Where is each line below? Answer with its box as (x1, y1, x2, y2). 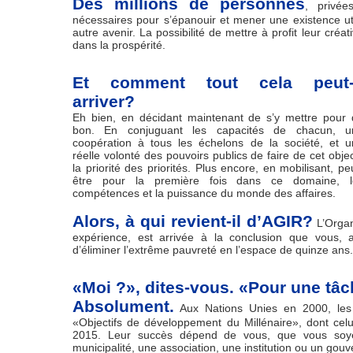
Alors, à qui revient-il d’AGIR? (72, 212, 313, 230)
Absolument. (72, 297, 174, 315)
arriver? (72, 92, 135, 110)
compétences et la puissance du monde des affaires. (72, 187, 336, 199)
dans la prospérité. (72, 39, 165, 51)
